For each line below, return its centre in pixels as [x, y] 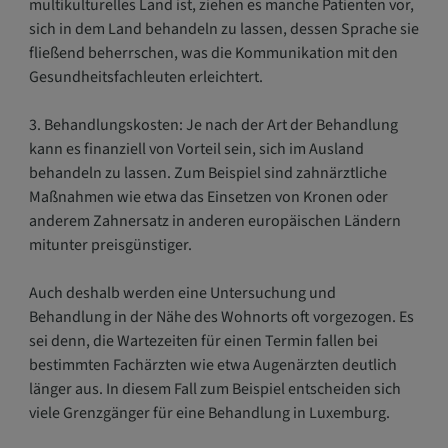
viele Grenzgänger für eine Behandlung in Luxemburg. [209, 413]
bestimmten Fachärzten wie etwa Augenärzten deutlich [212, 365]
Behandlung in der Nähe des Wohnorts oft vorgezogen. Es [221, 317]
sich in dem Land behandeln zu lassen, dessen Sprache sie [223, 29]
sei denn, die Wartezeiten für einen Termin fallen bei [203, 341]
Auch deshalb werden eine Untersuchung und [182, 293]
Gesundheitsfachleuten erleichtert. [145, 77]
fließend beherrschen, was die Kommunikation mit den [213, 53]
